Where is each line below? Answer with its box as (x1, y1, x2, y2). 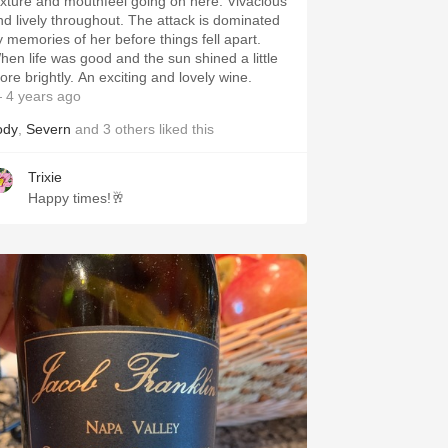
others (115, 121, 155, 137)
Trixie (28, 169, 62, 185)
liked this (155, 121, 214, 137)
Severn (26, 121, 71, 137)
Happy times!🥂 (28, 190, 125, 206)
